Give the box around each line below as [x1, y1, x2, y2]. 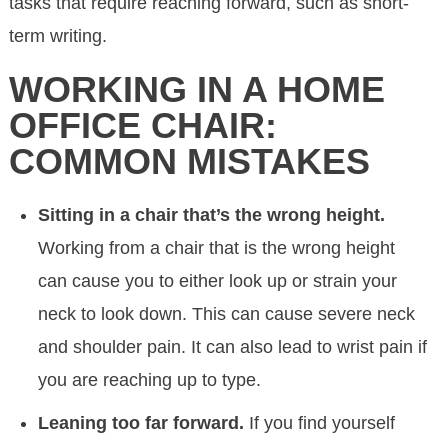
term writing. [9, 26, 108, 47]
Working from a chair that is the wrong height [38, 237, 396, 258]
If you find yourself [249, 412, 396, 433]
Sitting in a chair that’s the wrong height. [38, 204, 386, 225]
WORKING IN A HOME [9, 69, 386, 111]
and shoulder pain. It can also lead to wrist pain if [38, 336, 428, 357]
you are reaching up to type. [38, 369, 262, 390]
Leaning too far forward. [38, 412, 250, 433]
